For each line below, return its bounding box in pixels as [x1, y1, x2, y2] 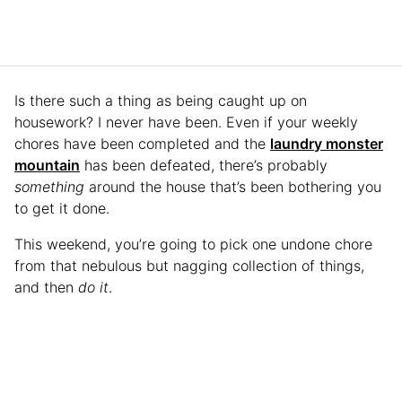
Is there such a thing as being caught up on [14, 91, 307, 109]
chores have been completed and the [14, 134, 270, 153]
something [14, 177, 84, 196]
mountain [14, 155, 80, 174]
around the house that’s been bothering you [84, 177, 381, 196]
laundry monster [270, 134, 383, 153]
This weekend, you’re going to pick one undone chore [14, 234, 372, 253]
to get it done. [14, 198, 109, 217]
